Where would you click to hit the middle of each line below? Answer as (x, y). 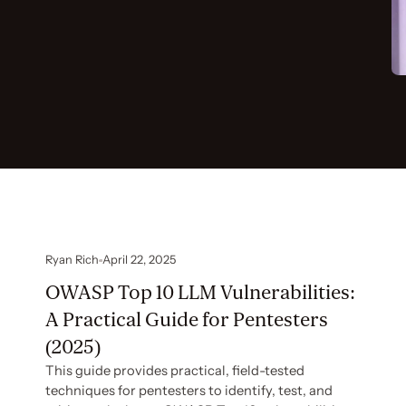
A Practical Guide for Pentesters (187, 320)
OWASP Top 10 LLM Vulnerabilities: (201, 293)
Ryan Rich (72, 260)
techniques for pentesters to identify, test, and (189, 391)
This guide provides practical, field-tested (176, 371)
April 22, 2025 (140, 260)
